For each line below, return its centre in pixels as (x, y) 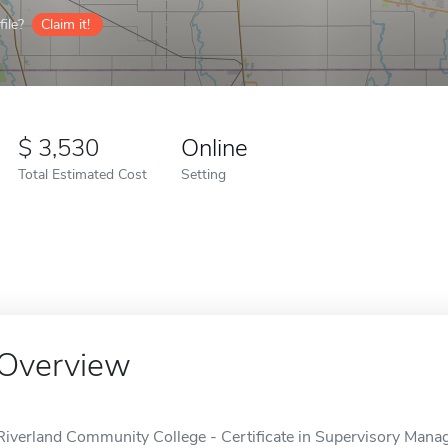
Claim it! (65, 24)
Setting (203, 174)
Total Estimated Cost (82, 174)
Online (214, 148)
